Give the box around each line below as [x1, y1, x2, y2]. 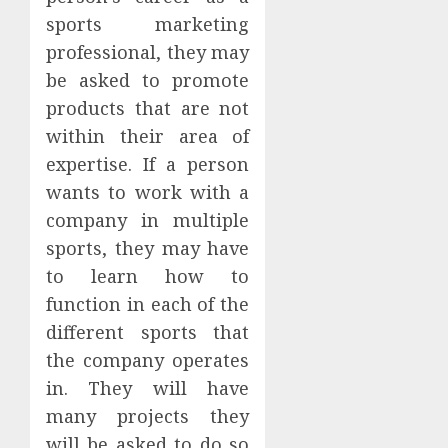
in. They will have [46, 375, 250, 400]
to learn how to [46, 263, 250, 288]
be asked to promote [46, 67, 250, 92]
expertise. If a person [46, 151, 250, 176]
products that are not [46, 95, 250, 120]
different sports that [46, 319, 250, 344]
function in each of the [46, 291, 250, 316]
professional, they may [46, 39, 250, 64]
